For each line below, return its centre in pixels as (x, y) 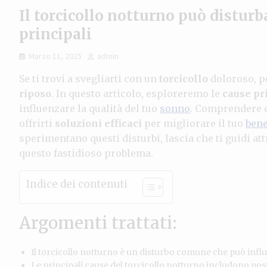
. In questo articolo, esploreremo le (137, 93)
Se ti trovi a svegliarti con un (89, 78)
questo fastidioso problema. (86, 153)
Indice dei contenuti (77, 184)
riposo (35, 93)
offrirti (37, 123)
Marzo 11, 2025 (55, 56)
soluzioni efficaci (98, 123)
